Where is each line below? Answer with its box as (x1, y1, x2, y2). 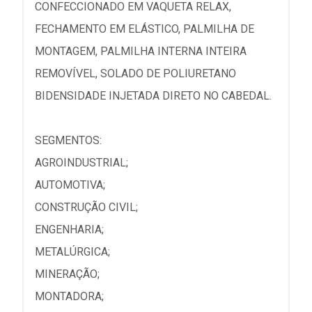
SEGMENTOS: (35, 134, 102, 147)
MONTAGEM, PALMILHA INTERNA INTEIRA (35, 45, 247, 58)
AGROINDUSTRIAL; (35, 156, 128, 169)
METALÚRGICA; (35, 245, 110, 258)
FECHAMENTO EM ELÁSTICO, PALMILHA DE (35, 22, 254, 36)
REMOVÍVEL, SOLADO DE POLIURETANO (35, 67, 236, 80)
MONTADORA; (35, 290, 104, 303)
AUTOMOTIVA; (35, 178, 105, 192)
